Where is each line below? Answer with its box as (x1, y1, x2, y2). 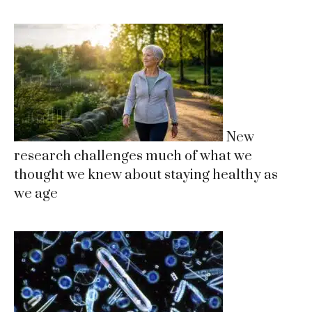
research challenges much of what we (14, 147, 252, 165)
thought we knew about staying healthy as (14, 166, 278, 184)
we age (14, 185, 58, 203)
